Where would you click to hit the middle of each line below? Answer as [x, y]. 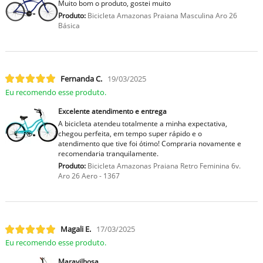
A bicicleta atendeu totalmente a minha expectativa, [142, 123]
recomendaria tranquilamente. [108, 153]
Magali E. [75, 229]
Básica [69, 25]
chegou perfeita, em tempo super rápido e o [130, 133]
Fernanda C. [81, 78]
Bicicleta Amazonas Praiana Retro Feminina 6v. [163, 166]
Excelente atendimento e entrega [112, 111]
